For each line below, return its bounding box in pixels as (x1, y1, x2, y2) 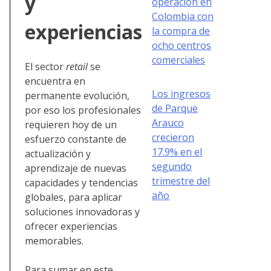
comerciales (152, 53, 205, 67)
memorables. (25, 234, 86, 248)
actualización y (25, 147, 91, 161)
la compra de (152, 24, 210, 38)
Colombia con (152, 9, 214, 23)
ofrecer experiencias (25, 220, 117, 233)
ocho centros (152, 38, 211, 52)
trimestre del (152, 174, 210, 188)
